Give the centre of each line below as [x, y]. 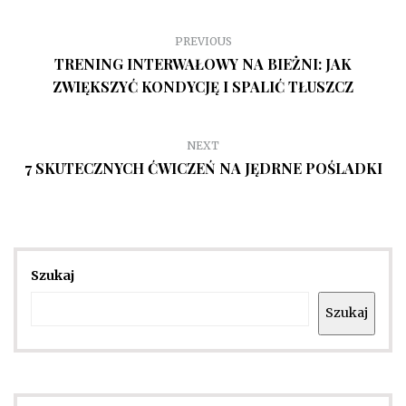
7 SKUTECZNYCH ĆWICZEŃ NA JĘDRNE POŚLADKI [203, 168]
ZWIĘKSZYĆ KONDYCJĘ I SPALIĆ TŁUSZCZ [203, 86]
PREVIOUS [203, 41]
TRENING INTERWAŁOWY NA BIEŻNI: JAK [203, 63]
